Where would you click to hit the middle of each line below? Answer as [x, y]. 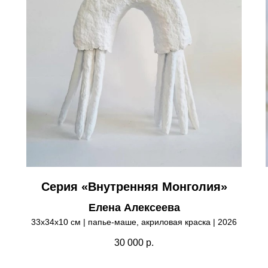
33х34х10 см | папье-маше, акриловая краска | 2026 [134, 222]
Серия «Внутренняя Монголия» [134, 186]
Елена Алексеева [134, 207]
